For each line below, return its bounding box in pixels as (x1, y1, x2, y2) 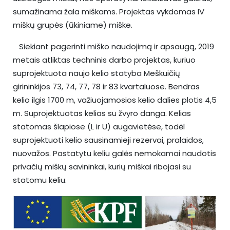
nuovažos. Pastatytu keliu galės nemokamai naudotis (13, 148, 216, 159)
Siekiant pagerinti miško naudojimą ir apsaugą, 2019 (13, 41, 214, 52)
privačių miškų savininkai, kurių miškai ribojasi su (13, 161, 191, 172)
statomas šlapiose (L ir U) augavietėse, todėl (13, 121, 185, 132)
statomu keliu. (13, 175, 67, 186)
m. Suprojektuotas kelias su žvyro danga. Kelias (13, 108, 191, 119)
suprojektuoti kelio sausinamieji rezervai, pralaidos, (13, 135, 204, 146)
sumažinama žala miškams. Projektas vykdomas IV (13, 6, 204, 17)
